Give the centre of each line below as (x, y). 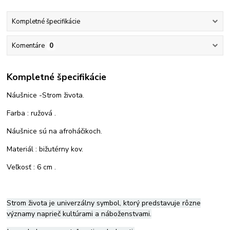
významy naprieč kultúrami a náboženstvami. (79, 214)
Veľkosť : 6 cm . (32, 167)
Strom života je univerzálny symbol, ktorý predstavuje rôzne (104, 203)
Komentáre (28, 46)
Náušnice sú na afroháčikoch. (55, 131)
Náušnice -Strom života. (46, 95)
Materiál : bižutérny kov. (45, 149)
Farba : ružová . (32, 113)
